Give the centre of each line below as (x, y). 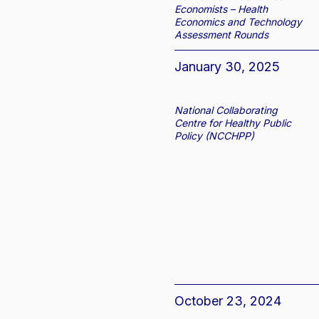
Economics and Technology (239, 22)
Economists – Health (221, 9)
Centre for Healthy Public (233, 123)
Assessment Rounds (222, 35)
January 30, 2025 (228, 67)
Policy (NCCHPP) (215, 136)
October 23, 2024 (228, 301)
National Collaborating (226, 110)
